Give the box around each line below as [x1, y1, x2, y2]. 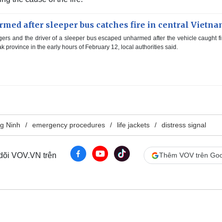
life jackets [117, 121, 150, 129]
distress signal [162, 121, 206, 129]
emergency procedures [32, 121, 105, 129]
